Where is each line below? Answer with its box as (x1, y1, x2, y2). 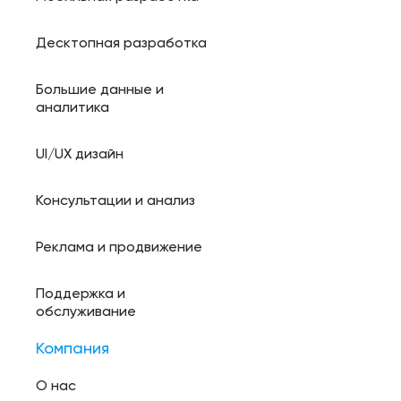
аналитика (36, 100, 109, 115)
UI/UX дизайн (36, 147, 124, 162)
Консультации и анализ (36, 193, 195, 209)
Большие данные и (36, 82, 164, 98)
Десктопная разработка (36, 36, 207, 51)
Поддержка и (36, 286, 125, 302)
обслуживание (36, 304, 136, 320)
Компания (36, 340, 109, 357)
